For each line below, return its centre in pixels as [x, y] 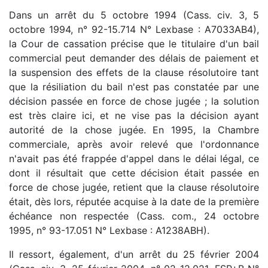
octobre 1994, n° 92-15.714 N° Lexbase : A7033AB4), [134, 29]
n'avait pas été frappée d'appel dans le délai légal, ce [134, 158]
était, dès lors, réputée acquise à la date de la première [134, 201]
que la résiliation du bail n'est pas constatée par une [134, 86]
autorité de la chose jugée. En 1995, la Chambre [134, 130]
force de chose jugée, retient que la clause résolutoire [134, 187]
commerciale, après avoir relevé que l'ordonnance [134, 144]
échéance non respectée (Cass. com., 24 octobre [134, 216]
